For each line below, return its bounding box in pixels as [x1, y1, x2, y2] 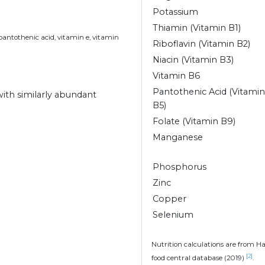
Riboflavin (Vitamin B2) [153, 38, 250, 50]
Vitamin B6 [153, 70, 200, 82]
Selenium [153, 209, 193, 221]
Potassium [153, 7, 198, 18]
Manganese [153, 132, 203, 143]
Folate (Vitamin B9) [153, 116, 235, 127]
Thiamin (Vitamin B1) [153, 22, 241, 34]
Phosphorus [153, 161, 206, 173]
